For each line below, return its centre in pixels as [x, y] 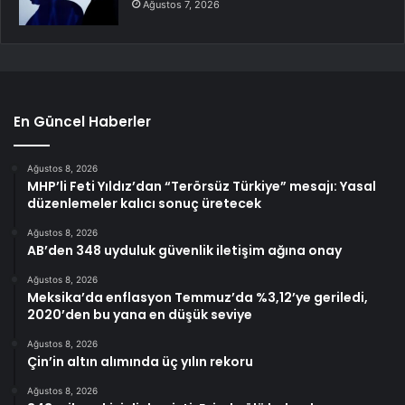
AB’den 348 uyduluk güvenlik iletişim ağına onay [184, 251]
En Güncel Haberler [82, 122]
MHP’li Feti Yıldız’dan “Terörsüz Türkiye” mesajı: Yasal [202, 187]
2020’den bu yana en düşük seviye [140, 315]
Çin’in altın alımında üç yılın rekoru [140, 362]
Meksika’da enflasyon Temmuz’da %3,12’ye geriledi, [198, 298]
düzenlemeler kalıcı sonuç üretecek [144, 204]
